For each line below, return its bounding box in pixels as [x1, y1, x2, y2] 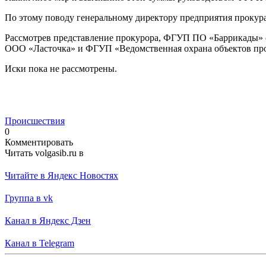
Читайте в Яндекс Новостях [5, 170, 118, 180]
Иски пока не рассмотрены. [5, 63, 117, 74]
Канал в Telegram [5, 237, 74, 248]
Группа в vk [5, 192, 53, 203]
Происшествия [5, 115, 65, 126]
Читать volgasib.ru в [5, 147, 84, 158]
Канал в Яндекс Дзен [5, 215, 91, 226]
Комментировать [5, 137, 73, 147]
